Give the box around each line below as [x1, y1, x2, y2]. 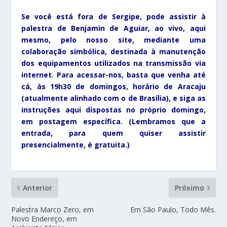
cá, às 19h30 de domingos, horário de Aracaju [21, 81, 206, 91]
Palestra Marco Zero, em [11, 204, 94, 214]
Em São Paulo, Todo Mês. [130, 204, 216, 214]
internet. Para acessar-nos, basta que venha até [21, 69, 206, 80]
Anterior [23, 182, 53, 193]
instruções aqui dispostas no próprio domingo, [21, 104, 206, 115]
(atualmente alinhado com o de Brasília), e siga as [21, 93, 206, 103]
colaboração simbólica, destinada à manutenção [21, 46, 206, 56]
